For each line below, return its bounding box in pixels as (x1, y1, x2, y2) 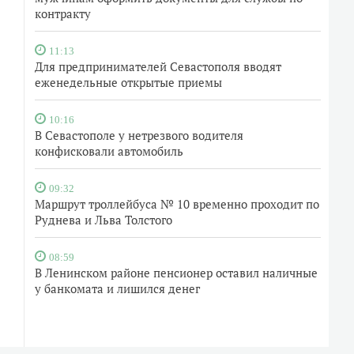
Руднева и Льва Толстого (35, 212, 172, 228)
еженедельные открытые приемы (35, 74, 222, 90)
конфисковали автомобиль (35, 143, 183, 159)
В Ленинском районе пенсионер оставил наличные (35, 265, 318, 281)
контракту (35, 6, 91, 21)
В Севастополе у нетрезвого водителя (35, 127, 243, 143)
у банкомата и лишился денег (35, 281, 200, 296)
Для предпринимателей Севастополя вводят (35, 58, 281, 74)
